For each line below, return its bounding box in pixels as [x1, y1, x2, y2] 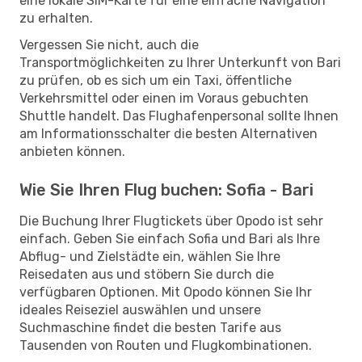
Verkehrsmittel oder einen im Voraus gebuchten [19, 90, 309, 106]
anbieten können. [19, 143, 125, 159]
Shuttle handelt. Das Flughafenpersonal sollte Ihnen [19, 107, 339, 124]
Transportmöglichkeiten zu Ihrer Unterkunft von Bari [19, 54, 341, 70]
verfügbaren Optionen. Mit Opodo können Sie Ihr [19, 284, 312, 300]
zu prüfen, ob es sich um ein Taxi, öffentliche [19, 72, 292, 88]
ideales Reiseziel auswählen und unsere [19, 301, 261, 318]
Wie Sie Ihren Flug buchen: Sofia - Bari [19, 179, 314, 200]
